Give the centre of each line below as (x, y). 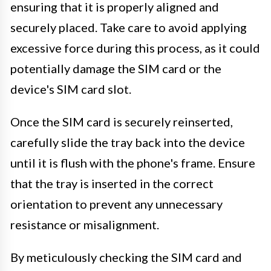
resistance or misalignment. (85, 224)
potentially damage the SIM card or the (116, 68)
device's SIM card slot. (71, 89)
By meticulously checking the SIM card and (126, 257)
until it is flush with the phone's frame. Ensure (133, 162)
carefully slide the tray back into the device (128, 142)
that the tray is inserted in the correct (112, 183)
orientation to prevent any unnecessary (116, 204)
